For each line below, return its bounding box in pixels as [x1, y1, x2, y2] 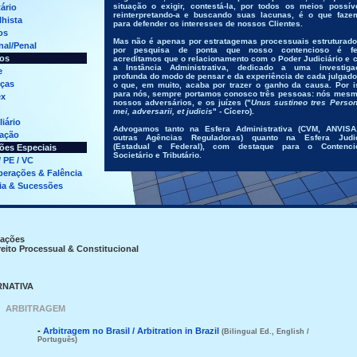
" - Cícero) [212, 107, 252, 116]
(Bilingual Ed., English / [221, 328, 309, 335]
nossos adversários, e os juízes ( [112, 98, 248, 107]
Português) [37, 335, 77, 343]
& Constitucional [67, 244, 139, 253]
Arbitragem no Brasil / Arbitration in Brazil [42, 326, 222, 335]
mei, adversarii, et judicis [112, 107, 213, 116]
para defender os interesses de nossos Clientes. [112, 19, 303, 28]
